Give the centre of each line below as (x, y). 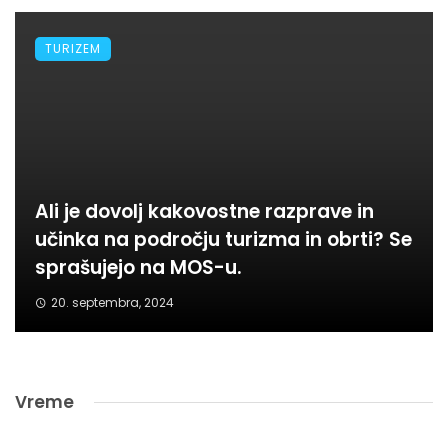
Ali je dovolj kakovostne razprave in (204, 212)
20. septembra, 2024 (112, 303)
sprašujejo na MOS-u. (138, 268)
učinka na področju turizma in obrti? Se (223, 240)
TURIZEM (73, 49)
